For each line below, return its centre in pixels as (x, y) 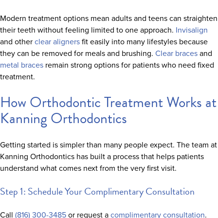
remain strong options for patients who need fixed (129, 64)
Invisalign (192, 29)
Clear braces (176, 53)
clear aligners (57, 41)
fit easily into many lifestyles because (144, 41)
